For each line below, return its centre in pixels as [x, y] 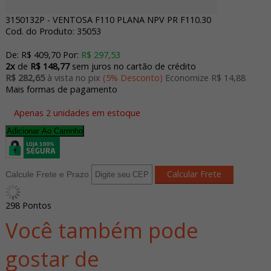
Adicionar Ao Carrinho [44, 131]
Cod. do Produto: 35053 [53, 31]
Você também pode [102, 230]
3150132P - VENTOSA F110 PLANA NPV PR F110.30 [108, 20]
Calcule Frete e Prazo [47, 174]
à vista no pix [75, 78]
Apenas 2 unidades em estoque [76, 113]
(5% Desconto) [134, 78]
